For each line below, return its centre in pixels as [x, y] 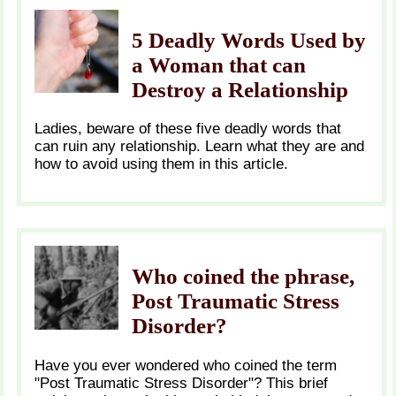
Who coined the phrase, [243, 277]
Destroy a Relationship [240, 89]
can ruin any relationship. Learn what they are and [199, 147]
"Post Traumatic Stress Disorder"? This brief [181, 383]
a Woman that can [218, 65]
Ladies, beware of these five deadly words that [188, 129]
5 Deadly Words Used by [248, 40]
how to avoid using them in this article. [161, 164]
